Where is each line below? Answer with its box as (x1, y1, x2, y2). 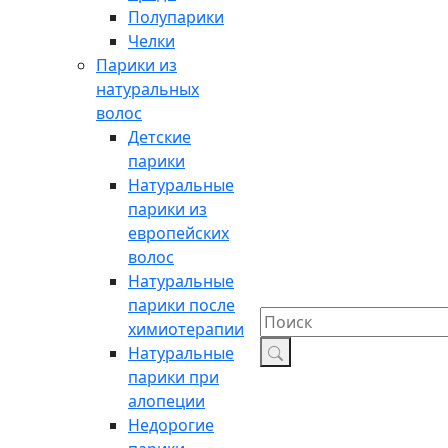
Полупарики (128, 6, 224, 29)
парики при (128, 366, 219, 389)
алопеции (128, 390, 205, 413)
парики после (128, 294, 235, 317)
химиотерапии (128, 318, 244, 341)
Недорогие (128, 414, 214, 437)
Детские (128, 126, 191, 149)
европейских (128, 222, 229, 245)
